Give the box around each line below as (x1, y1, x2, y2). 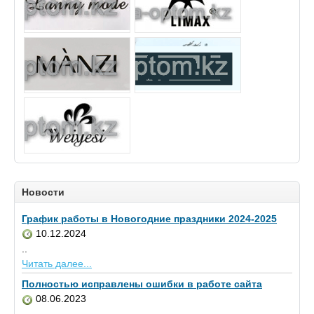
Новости (22, 186, 64, 198)
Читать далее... (22, 258, 92, 270)
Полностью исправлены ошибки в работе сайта (22, 278, 262, 290)
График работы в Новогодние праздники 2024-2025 (22, 213, 277, 225)
